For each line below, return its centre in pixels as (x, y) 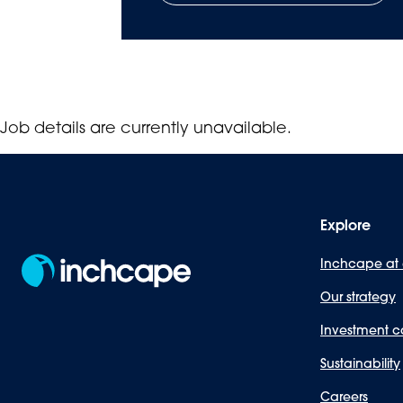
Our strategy (358, 296)
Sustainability (360, 363)
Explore (345, 225)
